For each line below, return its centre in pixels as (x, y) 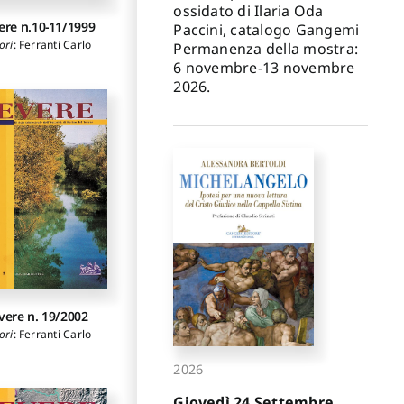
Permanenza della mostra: (266, 48)
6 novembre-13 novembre (264, 67)
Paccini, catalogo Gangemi (270, 29)
